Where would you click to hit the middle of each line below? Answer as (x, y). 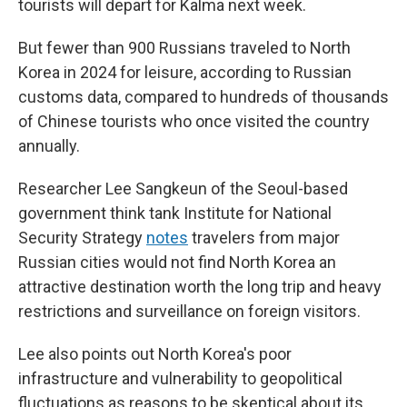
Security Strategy (82, 238)
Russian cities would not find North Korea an (177, 262)
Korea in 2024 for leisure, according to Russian (185, 72)
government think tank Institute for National (175, 213)
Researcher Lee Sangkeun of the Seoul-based (183, 189)
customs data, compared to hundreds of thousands (203, 97)
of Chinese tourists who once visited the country (194, 121)
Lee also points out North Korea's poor (155, 354)
